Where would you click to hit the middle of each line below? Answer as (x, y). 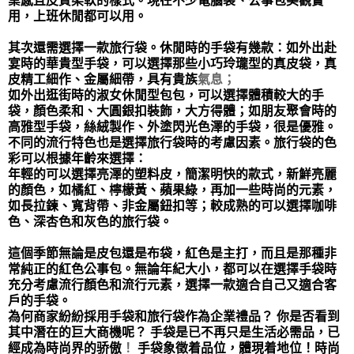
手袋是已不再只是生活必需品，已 (245, 332)
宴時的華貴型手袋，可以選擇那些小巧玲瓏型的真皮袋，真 (172, 64)
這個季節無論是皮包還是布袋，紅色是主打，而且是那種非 (172, 253)
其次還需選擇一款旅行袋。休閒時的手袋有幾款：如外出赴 (172, 48)
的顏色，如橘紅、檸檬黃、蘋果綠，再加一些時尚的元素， (172, 190)
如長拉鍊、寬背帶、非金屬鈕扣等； (109, 206)
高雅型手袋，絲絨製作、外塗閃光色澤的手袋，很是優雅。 (172, 127)
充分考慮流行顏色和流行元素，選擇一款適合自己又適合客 (172, 285)
